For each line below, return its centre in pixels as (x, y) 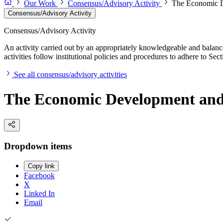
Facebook (39, 176)
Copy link (41, 166)
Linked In (39, 194)
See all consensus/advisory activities (70, 75)
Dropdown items (38, 146)
